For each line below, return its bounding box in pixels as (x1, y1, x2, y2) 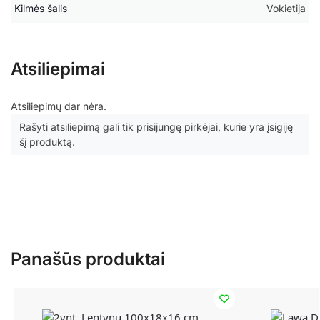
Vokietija (266, 2, 306, 15)
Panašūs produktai (11, 248, 165, 269)
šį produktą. (19, 136, 75, 149)
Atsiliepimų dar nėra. (11, 100, 106, 113)
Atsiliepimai (11, 59, 105, 80)
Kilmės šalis (14, 2, 67, 15)
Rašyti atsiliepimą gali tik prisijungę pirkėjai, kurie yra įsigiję (19, 121, 293, 134)
